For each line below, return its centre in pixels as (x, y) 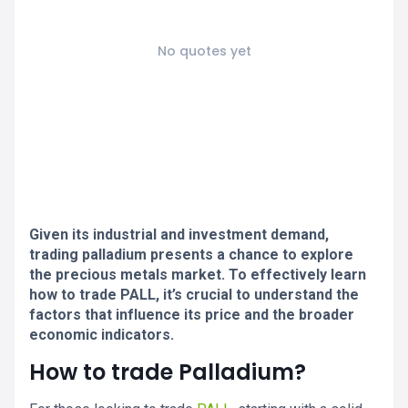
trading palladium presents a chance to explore (191, 255)
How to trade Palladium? (168, 372)
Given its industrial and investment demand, (179, 235)
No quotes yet (204, 51)
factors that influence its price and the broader (192, 315)
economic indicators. (102, 335)
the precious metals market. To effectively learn (198, 275)
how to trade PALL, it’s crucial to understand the (194, 295)
